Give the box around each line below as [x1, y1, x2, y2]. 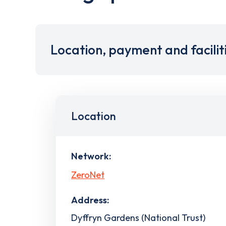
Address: [71, 194, 109, 206]
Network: [71, 150, 111, 162]
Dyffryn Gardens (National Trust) [71, 211, 205, 223]
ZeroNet [71, 168, 104, 181]
